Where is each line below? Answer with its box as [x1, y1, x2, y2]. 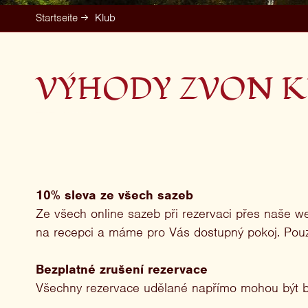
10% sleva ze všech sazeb [36, 187, 193, 203]
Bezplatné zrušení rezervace [36, 261, 208, 277]
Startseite [36, 11, 78, 25]
